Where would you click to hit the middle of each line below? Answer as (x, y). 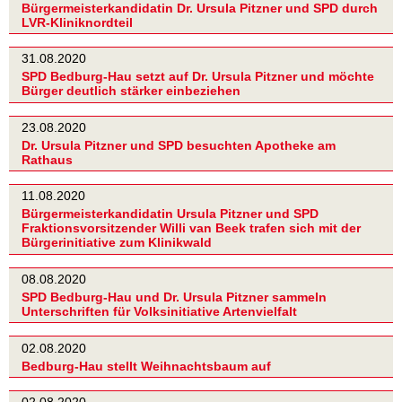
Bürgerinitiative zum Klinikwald (117, 243)
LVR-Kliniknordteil (77, 22)
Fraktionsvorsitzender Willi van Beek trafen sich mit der (191, 228)
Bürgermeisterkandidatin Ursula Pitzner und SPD (170, 214)
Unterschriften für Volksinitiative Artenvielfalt (159, 312)
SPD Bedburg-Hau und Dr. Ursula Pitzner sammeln (174, 297)
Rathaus (47, 160)
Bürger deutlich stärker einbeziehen (131, 91)
